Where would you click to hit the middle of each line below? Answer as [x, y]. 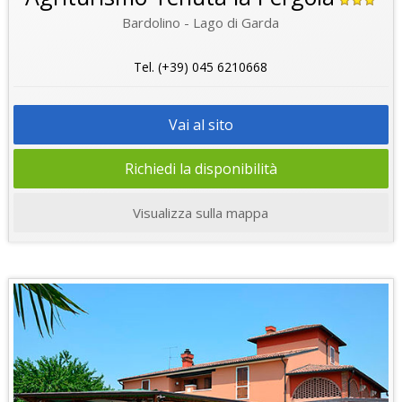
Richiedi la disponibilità [201, 168]
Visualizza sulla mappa [201, 212]
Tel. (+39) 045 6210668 [201, 66]
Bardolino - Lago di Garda [201, 22]
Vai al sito [201, 124]
